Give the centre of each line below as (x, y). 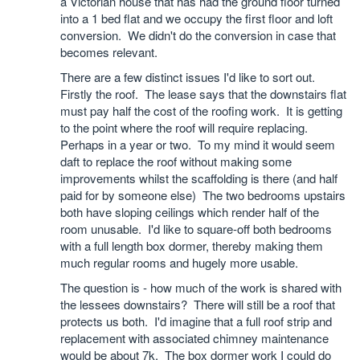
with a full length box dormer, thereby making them (192, 245)
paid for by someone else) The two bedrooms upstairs (203, 195)
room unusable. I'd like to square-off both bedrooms (196, 229)
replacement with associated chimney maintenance (194, 338)
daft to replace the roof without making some (176, 161)
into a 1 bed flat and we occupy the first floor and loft (196, 18)
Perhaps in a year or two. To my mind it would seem (198, 144)
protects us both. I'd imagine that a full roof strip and (196, 321)
